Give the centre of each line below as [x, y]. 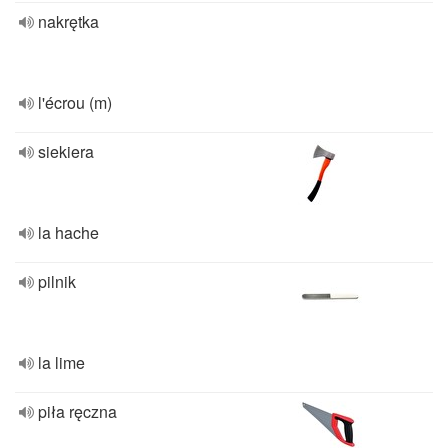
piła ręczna [77, 411]
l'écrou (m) [75, 102]
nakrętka [68, 21]
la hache [68, 232]
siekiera [66, 151]
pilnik [57, 281]
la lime [61, 362]
